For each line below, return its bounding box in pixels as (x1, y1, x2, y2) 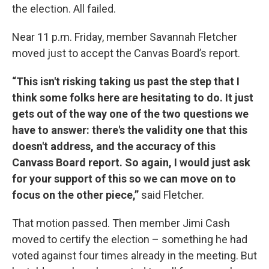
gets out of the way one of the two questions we (12, 107, 249, 120)
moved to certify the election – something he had (12, 232, 247, 246)
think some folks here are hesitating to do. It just (12, 91, 253, 104)
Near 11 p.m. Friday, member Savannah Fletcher (12, 30, 237, 43)
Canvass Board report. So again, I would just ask (12, 156, 250, 169)
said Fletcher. (141, 188, 204, 201)
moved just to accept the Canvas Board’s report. (12, 46, 240, 59)
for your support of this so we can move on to (12, 172, 236, 185)
